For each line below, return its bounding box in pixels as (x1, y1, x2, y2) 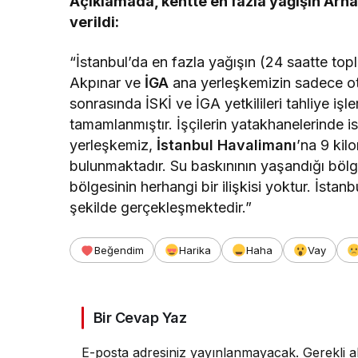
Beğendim (94, 244, 144, 257)
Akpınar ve (70, 74, 145, 92)
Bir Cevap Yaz (93, 309, 186, 327)
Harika (179, 244, 211, 257)
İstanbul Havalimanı (157, 137, 297, 154)
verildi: (70, 14, 119, 31)
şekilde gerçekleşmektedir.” (70, 199, 253, 217)
